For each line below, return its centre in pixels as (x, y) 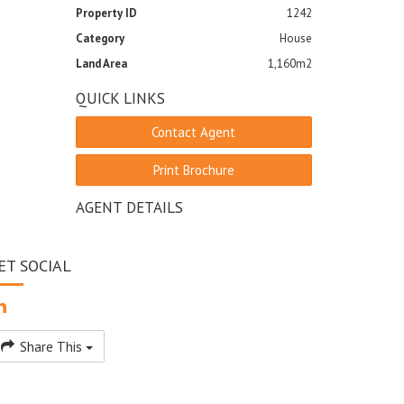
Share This (51, 346)
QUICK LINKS (120, 98)
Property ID (106, 13)
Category (100, 38)
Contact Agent (194, 132)
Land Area (101, 64)
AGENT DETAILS (129, 207)
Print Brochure (193, 170)
